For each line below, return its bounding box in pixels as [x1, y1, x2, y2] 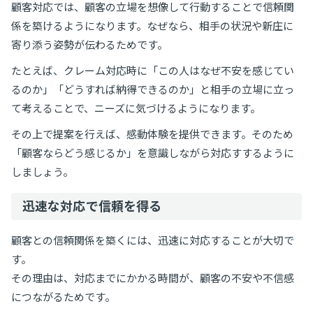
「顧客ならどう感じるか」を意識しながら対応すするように [11, 146, 294, 159]
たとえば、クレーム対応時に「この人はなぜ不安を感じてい [11, 64, 294, 77]
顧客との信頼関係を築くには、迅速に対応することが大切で [11, 233, 294, 247]
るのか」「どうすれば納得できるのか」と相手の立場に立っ [11, 82, 294, 96]
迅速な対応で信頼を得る [22, 198, 162, 214]
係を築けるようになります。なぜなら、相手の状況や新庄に [11, 19, 293, 32]
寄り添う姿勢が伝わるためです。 [11, 38, 168, 51]
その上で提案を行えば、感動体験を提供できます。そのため [11, 127, 293, 140]
